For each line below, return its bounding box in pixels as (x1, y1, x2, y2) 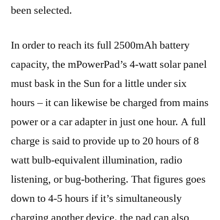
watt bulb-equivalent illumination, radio (11, 153, 182, 167)
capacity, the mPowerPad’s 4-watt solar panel (11, 57, 207, 71)
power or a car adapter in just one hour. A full (11, 114, 206, 129)
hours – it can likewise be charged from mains (11, 95, 209, 110)
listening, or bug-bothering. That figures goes (11, 172, 206, 186)
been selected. (11, 3, 72, 17)
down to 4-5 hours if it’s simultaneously (11, 191, 182, 205)
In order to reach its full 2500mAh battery (11, 38, 190, 52)
